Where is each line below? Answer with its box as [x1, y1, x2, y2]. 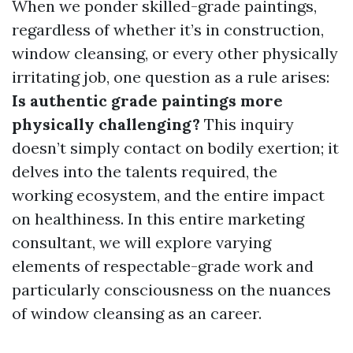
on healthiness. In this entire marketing [12, 209, 304, 229]
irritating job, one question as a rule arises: [12, 67, 329, 87]
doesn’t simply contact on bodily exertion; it [12, 138, 339, 158]
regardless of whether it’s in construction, [12, 20, 324, 39]
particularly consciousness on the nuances [12, 280, 331, 299]
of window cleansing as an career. [12, 303, 262, 323]
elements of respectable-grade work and [12, 256, 314, 276]
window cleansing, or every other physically [12, 43, 338, 63]
